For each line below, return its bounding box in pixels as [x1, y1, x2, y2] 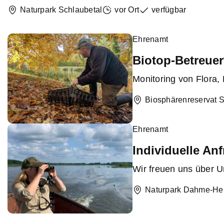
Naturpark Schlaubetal [20, 5, 102, 14]
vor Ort [114, 5, 139, 14]
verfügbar [151, 5, 186, 14]
